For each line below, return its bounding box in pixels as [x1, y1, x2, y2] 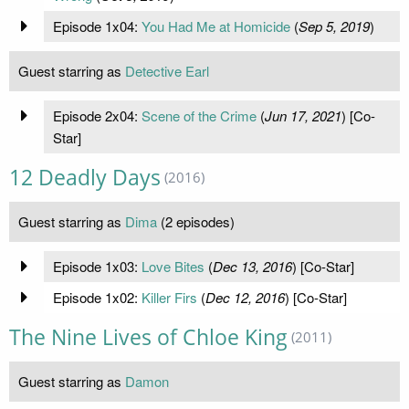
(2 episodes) [157, 211, 235, 231]
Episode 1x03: [52, 256, 142, 276]
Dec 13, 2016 [212, 256, 292, 276]
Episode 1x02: [52, 287, 142, 307]
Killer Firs [141, 287, 197, 307]
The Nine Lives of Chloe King [9, 322, 288, 351]
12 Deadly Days [9, 163, 161, 192]
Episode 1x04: [52, 16, 142, 36]
